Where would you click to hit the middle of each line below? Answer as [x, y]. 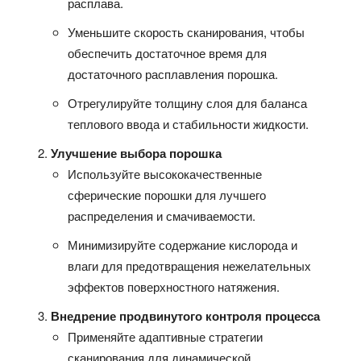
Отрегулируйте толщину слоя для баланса [188, 103]
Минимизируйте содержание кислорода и [183, 245]
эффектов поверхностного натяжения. [174, 286]
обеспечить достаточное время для [168, 53]
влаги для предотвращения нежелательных [190, 266]
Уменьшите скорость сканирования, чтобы [187, 32]
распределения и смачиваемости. [162, 216]
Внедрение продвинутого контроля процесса [186, 316]
